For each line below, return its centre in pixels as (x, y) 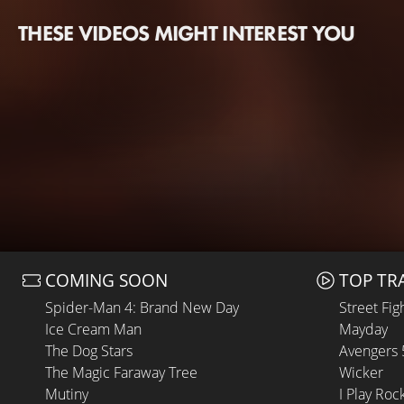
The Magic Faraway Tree (121, 372)
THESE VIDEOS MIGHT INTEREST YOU (187, 33)
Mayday (363, 329)
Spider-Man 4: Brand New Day (142, 308)
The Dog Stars (89, 351)
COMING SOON (106, 280)
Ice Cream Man (93, 329)
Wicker (361, 372)
